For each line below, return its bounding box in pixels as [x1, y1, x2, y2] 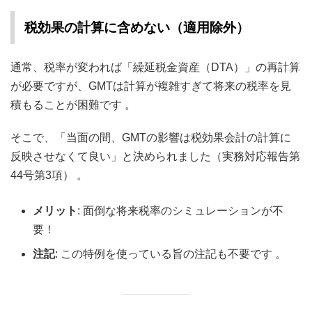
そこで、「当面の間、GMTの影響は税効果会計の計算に [10, 132, 291, 143]
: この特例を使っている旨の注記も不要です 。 [55, 248, 286, 260]
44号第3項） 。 [10, 169, 88, 181]
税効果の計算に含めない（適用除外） [24, 20, 249, 35]
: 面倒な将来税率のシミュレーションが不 [77, 205, 283, 217]
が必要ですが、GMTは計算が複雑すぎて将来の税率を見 [10, 80, 291, 92]
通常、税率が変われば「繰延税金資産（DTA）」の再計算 [10, 61, 300, 73]
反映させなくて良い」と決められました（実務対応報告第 [10, 150, 300, 162]
